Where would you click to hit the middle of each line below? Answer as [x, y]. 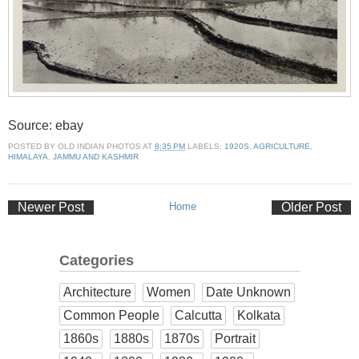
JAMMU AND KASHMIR [96, 157]
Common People [111, 315]
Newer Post [51, 207]
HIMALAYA [28, 157]
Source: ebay [46, 125]
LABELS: [206, 147]
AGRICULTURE [282, 147]
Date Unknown [248, 292]
